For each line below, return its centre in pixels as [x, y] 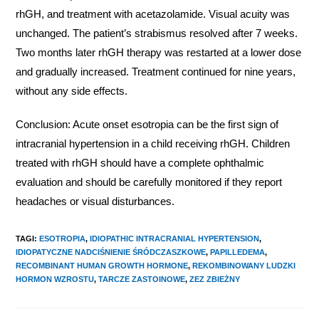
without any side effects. [72, 91]
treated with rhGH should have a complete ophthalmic [140, 163]
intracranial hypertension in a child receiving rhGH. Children [153, 143]
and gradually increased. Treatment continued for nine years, [156, 72]
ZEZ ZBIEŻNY [215, 279]
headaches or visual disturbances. [95, 201]
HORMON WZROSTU [55, 279]
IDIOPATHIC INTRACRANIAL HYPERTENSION [175, 239]
